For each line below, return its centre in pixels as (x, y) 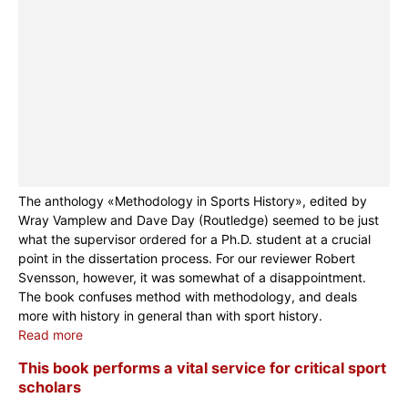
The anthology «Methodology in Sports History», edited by (193, 200)
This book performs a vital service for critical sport (202, 368)
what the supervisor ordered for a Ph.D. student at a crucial (194, 239)
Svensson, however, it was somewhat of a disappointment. (192, 277)
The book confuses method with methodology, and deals (188, 296)
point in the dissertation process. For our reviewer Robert (187, 258)
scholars (50, 388)
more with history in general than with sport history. (170, 315)
